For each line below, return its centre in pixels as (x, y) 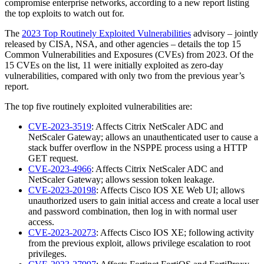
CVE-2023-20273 (62, 232)
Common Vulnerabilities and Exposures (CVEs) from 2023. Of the (129, 54)
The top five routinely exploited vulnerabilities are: (98, 106)
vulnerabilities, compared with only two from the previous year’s (125, 75)
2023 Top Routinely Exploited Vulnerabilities (106, 33)
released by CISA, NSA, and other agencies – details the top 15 (123, 44)
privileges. (47, 253)
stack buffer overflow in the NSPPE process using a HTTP (138, 147)
